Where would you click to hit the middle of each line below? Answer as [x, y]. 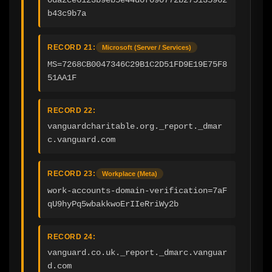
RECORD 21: [71, 48]
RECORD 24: [71, 237]
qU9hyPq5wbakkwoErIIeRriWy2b [113, 204]
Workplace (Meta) [130, 174]
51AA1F [62, 78]
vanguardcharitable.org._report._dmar [135, 127]
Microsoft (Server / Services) [147, 48]
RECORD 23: [71, 174]
